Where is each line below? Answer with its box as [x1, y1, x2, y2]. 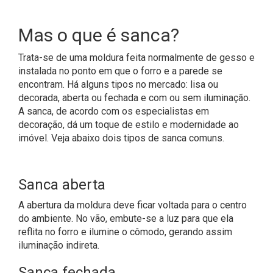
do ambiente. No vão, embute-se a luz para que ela [18, 213, 233, 225]
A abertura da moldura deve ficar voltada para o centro [18, 199, 247, 211]
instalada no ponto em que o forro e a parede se [18, 65, 222, 77]
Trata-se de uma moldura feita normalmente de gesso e [18, 52, 255, 64]
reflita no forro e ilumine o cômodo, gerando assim [18, 226, 232, 238]
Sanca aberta [18, 176, 105, 194]
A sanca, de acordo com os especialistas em [18, 105, 209, 118]
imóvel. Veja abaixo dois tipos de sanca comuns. [18, 132, 224, 144]
